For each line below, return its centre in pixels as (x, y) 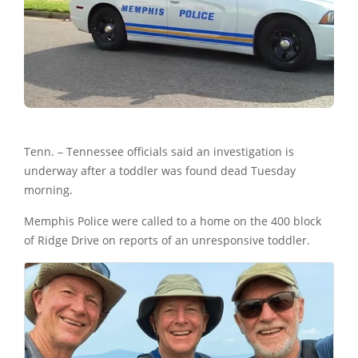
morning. (48, 191)
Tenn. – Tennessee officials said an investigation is (159, 152)
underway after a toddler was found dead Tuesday (160, 171)
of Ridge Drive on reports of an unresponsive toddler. (167, 241)
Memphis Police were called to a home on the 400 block (173, 222)
